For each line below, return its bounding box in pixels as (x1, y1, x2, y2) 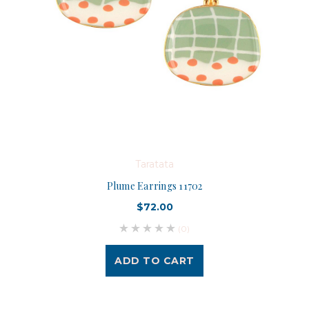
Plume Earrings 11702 (106, 179, 203, 192)
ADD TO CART (114, 254, 195, 267)
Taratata (135, 157, 174, 170)
